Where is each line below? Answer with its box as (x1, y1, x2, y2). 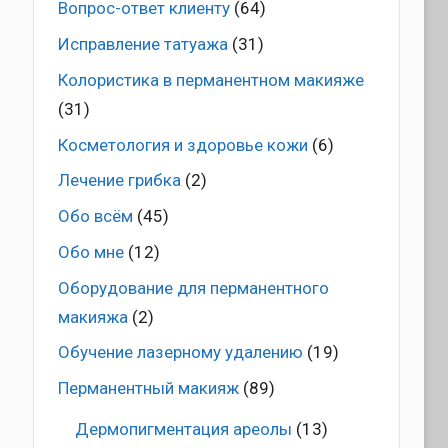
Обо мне (57, 241, 124, 262)
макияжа (57, 306, 128, 327)
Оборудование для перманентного (57, 277, 329, 298)
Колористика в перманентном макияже (57, 69, 364, 90)
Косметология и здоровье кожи (57, 134, 308, 155)
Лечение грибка (57, 170, 181, 191)
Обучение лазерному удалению (57, 342, 303, 363)
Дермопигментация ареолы (74, 419, 292, 440)
